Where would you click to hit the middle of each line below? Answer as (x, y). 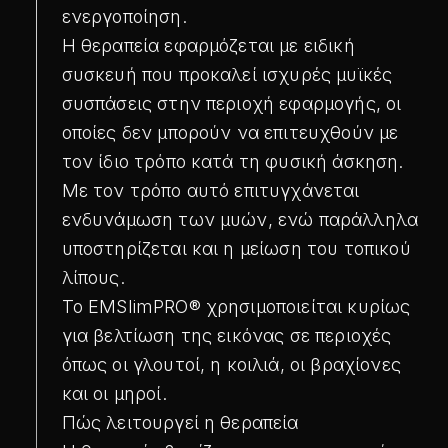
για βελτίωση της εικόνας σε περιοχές (226, 335)
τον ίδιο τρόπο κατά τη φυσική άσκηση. (232, 161)
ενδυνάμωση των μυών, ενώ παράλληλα (240, 219)
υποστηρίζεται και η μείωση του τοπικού (236, 248)
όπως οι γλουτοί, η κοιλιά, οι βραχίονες (231, 364)
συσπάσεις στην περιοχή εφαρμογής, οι (231, 103)
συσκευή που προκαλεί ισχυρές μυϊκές (227, 74)
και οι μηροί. (114, 393)
